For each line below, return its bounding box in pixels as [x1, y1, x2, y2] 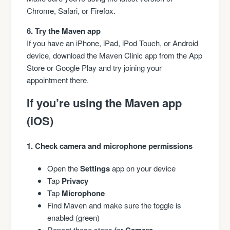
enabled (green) [47, 212, 100, 223]
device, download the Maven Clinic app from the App [27, 50, 203, 61]
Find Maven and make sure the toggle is [47, 199, 182, 210]
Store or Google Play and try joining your [27, 62, 162, 73]
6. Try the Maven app [27, 25, 101, 37]
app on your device [110, 162, 176, 174]
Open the [47, 162, 81, 174]
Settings [80, 162, 110, 174]
